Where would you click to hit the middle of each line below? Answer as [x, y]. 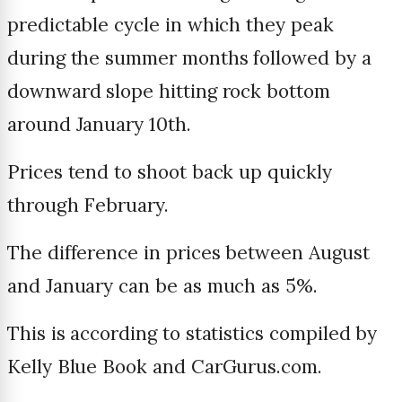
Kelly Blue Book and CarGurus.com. [165, 367]
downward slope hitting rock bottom [169, 92]
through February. [88, 205]
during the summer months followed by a [189, 58]
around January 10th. [99, 125]
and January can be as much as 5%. [162, 286]
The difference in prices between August [188, 253]
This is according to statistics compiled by [192, 334]
